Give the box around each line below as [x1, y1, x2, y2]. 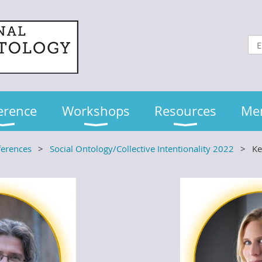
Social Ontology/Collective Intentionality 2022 [50, 143, 234, 154]
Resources [154, 102, 216, 119]
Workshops [62, 102, 130, 119]
